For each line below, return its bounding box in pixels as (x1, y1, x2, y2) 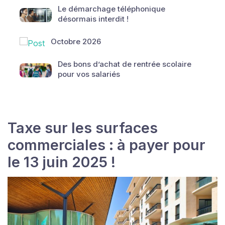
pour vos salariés (58, 69, 120, 79)
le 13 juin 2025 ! (8, 153, 116, 171)
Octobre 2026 (51, 36, 101, 46)
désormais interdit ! (58, 14, 129, 24)
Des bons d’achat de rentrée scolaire (58, 59, 191, 69)
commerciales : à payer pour (8, 136, 205, 154)
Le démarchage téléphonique (58, 4, 165, 14)
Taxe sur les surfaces (8, 119, 158, 137)
